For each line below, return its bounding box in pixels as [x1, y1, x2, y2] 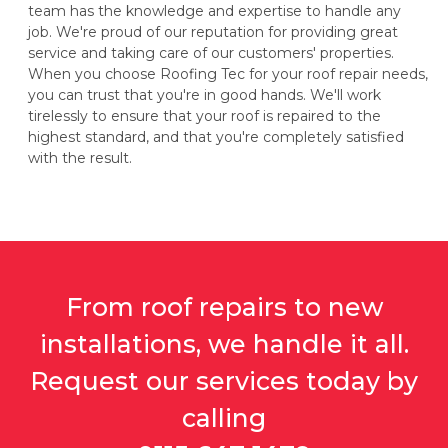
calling [182, 403, 266, 434]
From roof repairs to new [65, 292, 383, 323]
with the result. [28, 149, 132, 168]
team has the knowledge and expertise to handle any [28, 2, 401, 21]
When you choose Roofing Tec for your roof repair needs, [28, 65, 428, 84]
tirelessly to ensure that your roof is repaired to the [28, 107, 381, 126]
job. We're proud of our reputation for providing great [28, 23, 398, 42]
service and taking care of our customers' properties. [28, 44, 394, 63]
